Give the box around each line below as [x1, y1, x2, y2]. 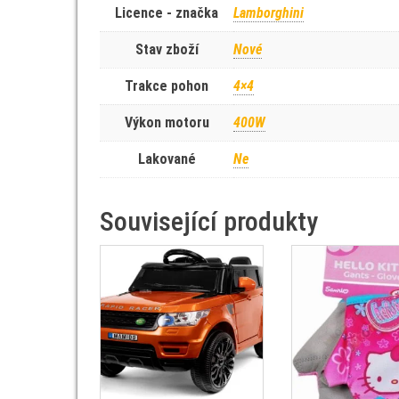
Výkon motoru [124, 114, 209, 131]
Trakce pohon [125, 77, 208, 94]
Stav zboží [134, 41, 199, 58]
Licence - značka [115, 4, 218, 21]
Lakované [137, 151, 196, 167]
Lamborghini [233, 4, 304, 21]
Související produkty [100, 206, 318, 237]
